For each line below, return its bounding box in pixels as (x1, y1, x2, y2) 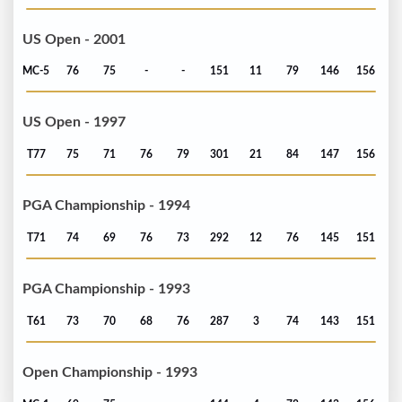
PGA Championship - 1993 (22, 282, 190, 297)
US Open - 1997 (22, 115, 126, 130)
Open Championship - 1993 (22, 365, 197, 380)
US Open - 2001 (22, 31, 126, 47)
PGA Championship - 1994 (22, 198, 190, 214)
